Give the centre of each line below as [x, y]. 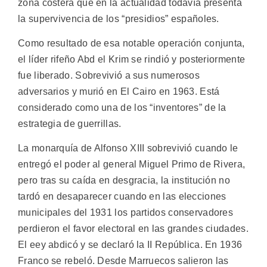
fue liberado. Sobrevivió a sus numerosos [109, 75]
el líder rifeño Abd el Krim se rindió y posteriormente [132, 59]
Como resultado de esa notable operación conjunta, [131, 43]
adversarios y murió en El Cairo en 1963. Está [119, 91]
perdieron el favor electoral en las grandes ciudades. [133, 229]
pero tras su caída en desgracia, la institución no [124, 181]
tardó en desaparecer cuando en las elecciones [122, 197]
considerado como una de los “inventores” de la [122, 107]
